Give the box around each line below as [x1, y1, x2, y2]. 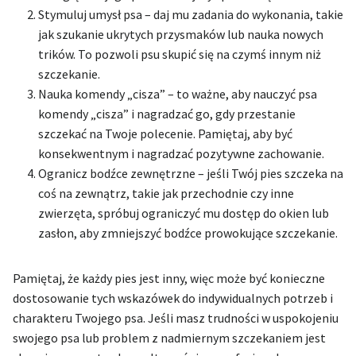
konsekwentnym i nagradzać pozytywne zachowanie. [38, 145, 324, 161]
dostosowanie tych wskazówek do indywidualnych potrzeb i [13, 289, 333, 306]
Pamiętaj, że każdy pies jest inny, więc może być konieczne [13, 269, 325, 286]
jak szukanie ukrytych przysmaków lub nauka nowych [38, 25, 323, 42]
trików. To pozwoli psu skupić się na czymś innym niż [38, 45, 321, 62]
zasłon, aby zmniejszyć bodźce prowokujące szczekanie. [38, 224, 338, 241]
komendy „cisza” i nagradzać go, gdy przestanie [38, 105, 296, 122]
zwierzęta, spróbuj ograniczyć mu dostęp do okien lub [38, 204, 329, 221]
